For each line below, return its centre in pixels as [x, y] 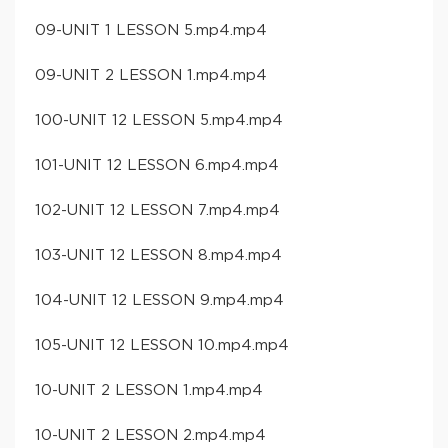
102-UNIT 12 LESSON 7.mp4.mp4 [157, 210]
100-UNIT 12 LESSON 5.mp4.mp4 [159, 120]
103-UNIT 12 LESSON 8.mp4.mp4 [158, 255]
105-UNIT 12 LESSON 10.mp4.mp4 [162, 345]
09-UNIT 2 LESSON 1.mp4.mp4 [151, 75]
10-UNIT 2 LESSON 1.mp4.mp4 [149, 390]
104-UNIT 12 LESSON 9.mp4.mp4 [159, 300]
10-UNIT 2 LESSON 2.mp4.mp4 [150, 435]
